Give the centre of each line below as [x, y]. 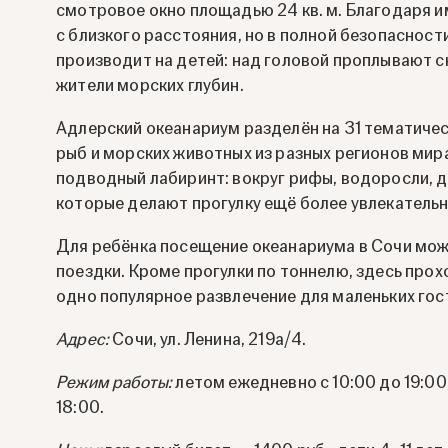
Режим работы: [114, 383]
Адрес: [83, 340]
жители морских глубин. [150, 86]
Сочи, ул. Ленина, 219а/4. [208, 340]
